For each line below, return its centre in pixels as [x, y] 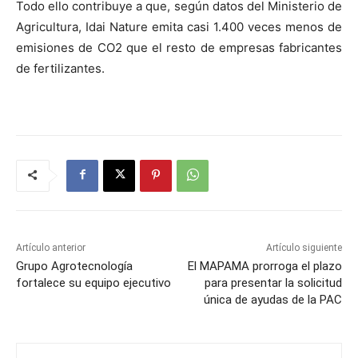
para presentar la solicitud [273, 282]
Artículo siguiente [304, 247]
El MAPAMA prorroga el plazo [265, 266]
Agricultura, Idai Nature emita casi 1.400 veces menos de [179, 26]
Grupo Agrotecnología [74, 266]
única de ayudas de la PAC [272, 299]
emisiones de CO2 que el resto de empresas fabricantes [179, 47]
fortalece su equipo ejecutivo [93, 282]
